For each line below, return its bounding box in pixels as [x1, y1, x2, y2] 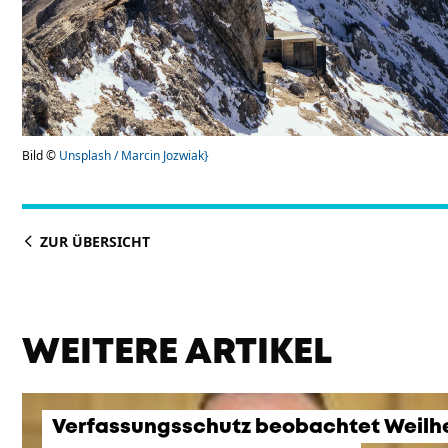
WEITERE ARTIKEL [22, 337, 332, 369]
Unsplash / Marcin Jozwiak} [59, 147, 209, 164]
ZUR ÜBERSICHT [36, 232, 150, 251]
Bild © [22, 147, 59, 164]
